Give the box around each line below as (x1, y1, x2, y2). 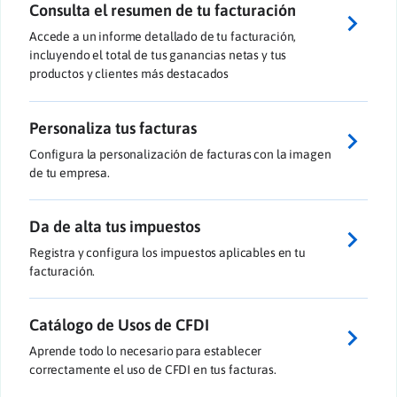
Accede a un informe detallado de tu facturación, (29, 29, 297, 44)
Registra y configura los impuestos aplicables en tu (29, 245, 306, 261)
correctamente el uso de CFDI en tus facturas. (29, 362, 276, 378)
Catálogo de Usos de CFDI (29, 315, 209, 335)
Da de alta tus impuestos (29, 217, 200, 237)
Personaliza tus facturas (29, 118, 197, 137)
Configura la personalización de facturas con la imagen (29, 146, 331, 161)
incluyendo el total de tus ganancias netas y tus (29, 48, 287, 63)
